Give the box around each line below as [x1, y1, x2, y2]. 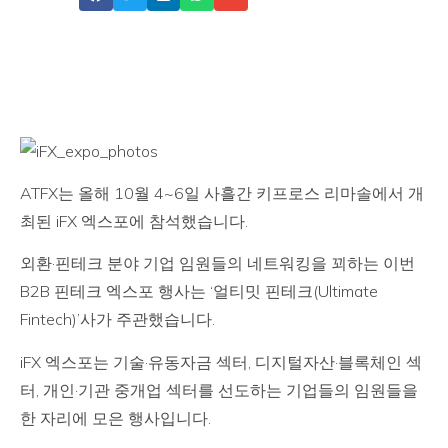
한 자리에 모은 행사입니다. [20, 407, 215, 428]
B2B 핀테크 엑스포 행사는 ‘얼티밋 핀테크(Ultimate [20, 281, 378, 302]
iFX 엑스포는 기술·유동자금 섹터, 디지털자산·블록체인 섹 [20, 351, 422, 372]
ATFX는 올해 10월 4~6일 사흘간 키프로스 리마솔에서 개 [20, 182, 424, 203]
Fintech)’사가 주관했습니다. [20, 309, 219, 330]
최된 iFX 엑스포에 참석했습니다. [20, 210, 252, 231]
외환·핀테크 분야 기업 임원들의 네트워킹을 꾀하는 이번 [20, 253, 415, 274]
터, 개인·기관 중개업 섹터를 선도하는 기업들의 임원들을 [20, 379, 418, 400]
